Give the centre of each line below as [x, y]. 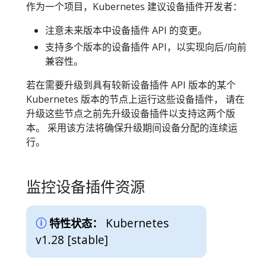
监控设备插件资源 [85, 187]
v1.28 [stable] [72, 239]
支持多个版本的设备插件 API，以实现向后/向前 [146, 47]
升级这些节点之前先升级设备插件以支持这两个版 [131, 114]
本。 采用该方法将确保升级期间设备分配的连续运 [132, 128]
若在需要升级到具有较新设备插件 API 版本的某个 [131, 85]
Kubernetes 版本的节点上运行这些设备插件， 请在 [135, 99]
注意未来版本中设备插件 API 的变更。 [126, 31]
